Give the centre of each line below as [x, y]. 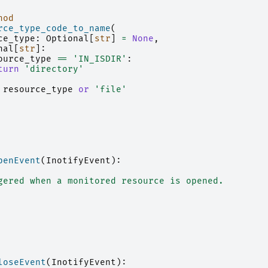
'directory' [54, 69]
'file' [110, 90]
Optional [67, 39]
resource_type [38, 90]
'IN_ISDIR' [100, 59]
